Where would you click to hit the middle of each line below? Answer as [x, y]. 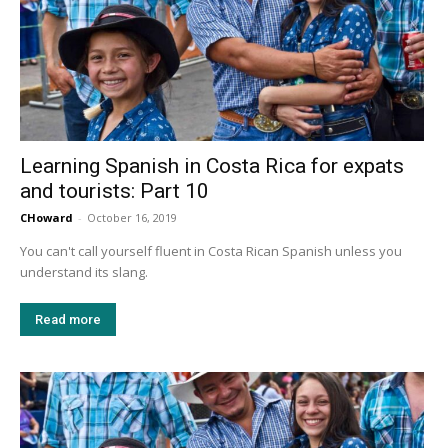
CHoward [46, 218]
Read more [68, 320]
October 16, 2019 [132, 218]
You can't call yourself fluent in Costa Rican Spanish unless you [211, 251]
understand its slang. [85, 272]
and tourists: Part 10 [114, 191]
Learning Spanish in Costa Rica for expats [212, 166]
